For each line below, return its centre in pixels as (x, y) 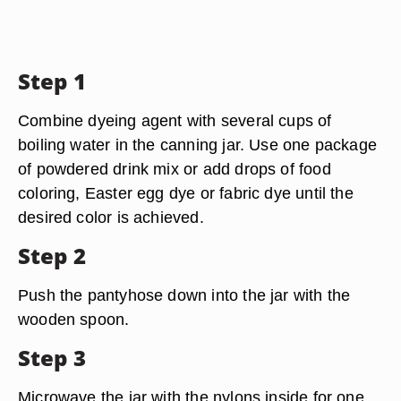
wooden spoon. (74, 319)
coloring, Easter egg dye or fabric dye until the (186, 193)
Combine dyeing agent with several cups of (175, 120)
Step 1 (52, 81)
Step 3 (52, 358)
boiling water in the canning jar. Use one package (198, 145)
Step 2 (52, 256)
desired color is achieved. (111, 217)
